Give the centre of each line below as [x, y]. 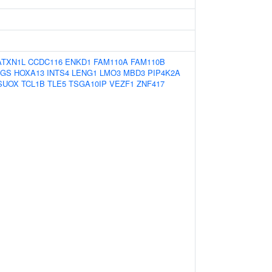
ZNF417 [151, 83]
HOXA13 [29, 73]
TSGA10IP [88, 83]
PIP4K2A [164, 73]
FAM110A [111, 62]
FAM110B [148, 62]
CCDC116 [45, 62]
